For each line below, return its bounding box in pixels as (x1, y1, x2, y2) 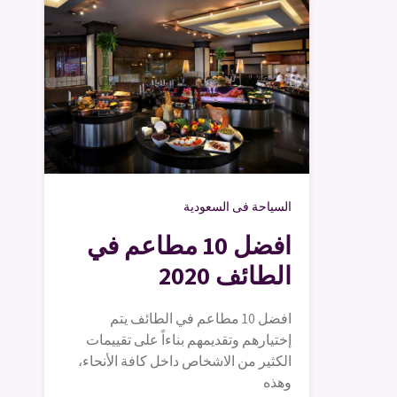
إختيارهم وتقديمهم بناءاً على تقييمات (86, 330, 292, 349)
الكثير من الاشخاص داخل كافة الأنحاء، (78, 351, 292, 370)
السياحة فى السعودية (183, 198, 292, 214)
